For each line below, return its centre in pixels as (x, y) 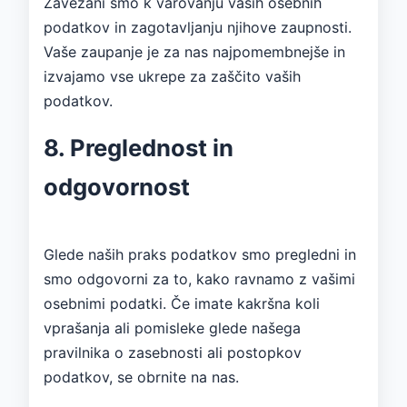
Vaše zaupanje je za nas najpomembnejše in (194, 51)
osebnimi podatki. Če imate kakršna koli (182, 303)
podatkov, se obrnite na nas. (141, 377)
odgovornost (117, 186)
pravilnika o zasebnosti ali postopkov (173, 352)
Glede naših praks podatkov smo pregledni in (200, 254)
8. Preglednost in (139, 147)
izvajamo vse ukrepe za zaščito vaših (172, 76)
